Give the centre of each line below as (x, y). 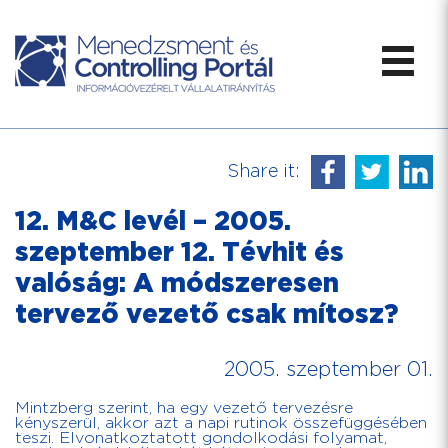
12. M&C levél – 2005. (153, 222)
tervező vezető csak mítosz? (206, 315)
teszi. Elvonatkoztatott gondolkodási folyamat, (201, 438)
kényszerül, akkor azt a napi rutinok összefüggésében (221, 423)
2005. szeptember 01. (328, 370)
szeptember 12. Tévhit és (179, 253)
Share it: (263, 171)
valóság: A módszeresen (177, 284)
